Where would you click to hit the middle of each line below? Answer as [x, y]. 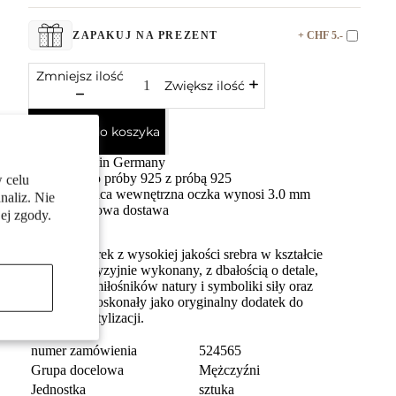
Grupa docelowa [77, 370]
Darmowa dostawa [116, 210]
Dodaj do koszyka [106, 132]
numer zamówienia [84, 350]
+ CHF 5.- [320, 35]
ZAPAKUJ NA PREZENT [146, 35]
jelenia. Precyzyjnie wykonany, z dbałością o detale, [173, 270]
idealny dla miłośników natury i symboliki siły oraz [171, 286]
